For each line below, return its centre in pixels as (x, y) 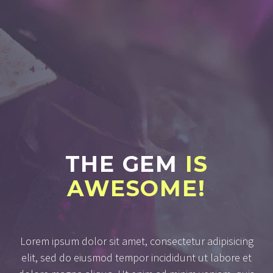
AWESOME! (136, 189)
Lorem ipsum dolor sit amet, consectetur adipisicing (136, 241)
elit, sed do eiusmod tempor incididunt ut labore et (136, 258)
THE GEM (122, 164)
